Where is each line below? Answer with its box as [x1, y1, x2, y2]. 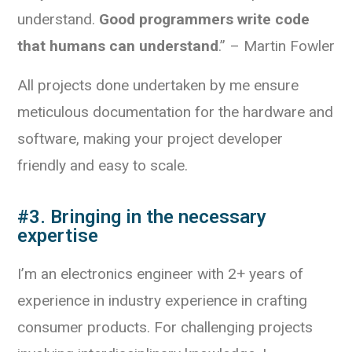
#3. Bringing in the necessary [17, 206, 266, 228]
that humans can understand [17, 37, 218, 55]
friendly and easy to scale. [17, 156, 188, 174]
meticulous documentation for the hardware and [17, 103, 333, 121]
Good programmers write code [99, 10, 310, 28]
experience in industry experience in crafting [17, 291, 307, 310]
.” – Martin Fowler [218, 37, 335, 55]
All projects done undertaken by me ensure [17, 76, 299, 94]
